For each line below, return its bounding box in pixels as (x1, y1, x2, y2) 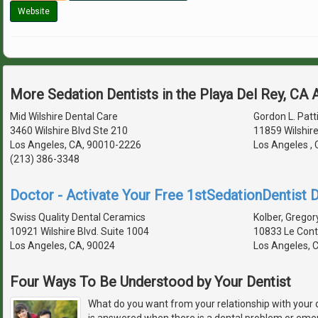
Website (18, 6, 50, 16)
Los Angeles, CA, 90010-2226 (10, 138, 141, 150)
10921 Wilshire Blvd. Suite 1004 (10, 225, 149, 237)
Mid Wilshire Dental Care (10, 110, 118, 122)
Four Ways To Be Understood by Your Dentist (10, 273, 291, 290)
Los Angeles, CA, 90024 (10, 239, 115, 251)
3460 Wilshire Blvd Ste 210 (10, 124, 128, 136)
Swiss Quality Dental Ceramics (10, 211, 146, 223)
